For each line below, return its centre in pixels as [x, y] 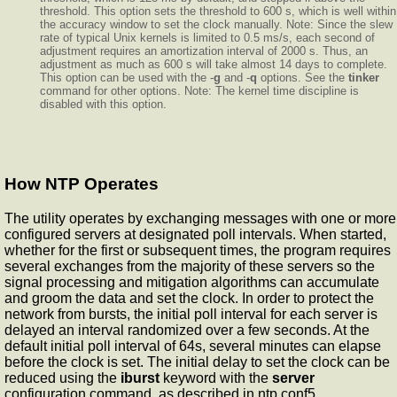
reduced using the [62, 378]
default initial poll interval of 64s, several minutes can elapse [193, 346]
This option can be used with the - [127, 77]
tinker [364, 77]
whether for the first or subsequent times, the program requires [198, 251]
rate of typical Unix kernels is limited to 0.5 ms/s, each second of [207, 37]
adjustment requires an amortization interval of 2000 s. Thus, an [204, 51]
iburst [140, 378]
